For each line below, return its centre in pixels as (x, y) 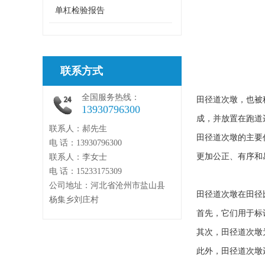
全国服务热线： (111, 97)
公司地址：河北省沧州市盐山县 (107, 185)
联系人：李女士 (78, 157)
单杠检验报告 (80, 10)
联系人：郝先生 (78, 129)
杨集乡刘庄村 (74, 200)
